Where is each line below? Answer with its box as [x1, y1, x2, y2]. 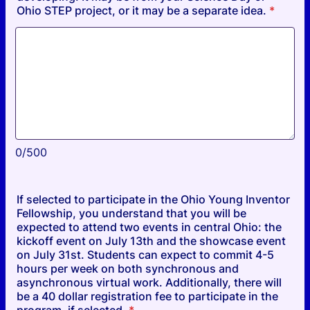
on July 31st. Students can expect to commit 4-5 [17, 248, 274, 262]
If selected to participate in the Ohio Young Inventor [17, 192, 290, 206]
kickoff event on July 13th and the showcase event [17, 234, 286, 248]
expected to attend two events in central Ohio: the [17, 220, 282, 234]
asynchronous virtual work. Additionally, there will [17, 275, 282, 289]
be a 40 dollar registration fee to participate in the [17, 289, 278, 303]
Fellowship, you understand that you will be [17, 206, 246, 220]
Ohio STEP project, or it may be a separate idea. [17, 3, 266, 17]
